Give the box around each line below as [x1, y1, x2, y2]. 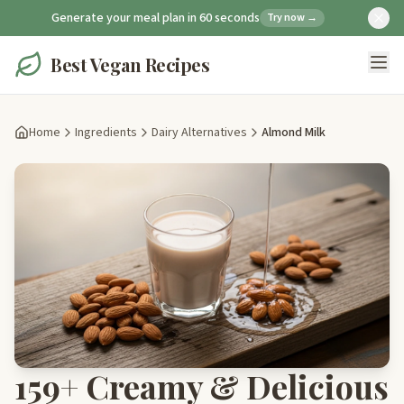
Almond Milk [262, 124, 326, 142]
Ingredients [75, 124, 137, 142]
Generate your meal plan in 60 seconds [50, 9, 260, 27]
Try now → [266, 10, 317, 25]
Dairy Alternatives [151, 124, 247, 142]
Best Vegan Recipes [50, 52, 209, 77]
